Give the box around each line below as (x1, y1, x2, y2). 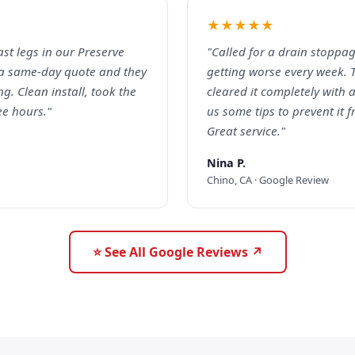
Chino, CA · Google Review (207, 173, 329, 188)
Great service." (207, 123, 285, 139)
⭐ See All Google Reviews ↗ (92, 243, 263, 261)
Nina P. (207, 155, 246, 171)
